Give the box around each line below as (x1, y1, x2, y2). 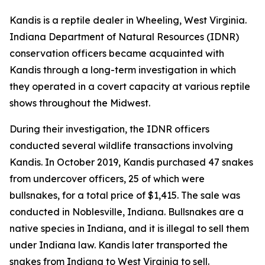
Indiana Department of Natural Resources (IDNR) (9, 31, 239, 43)
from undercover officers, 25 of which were (9, 173, 205, 185)
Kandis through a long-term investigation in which (9, 64, 236, 76)
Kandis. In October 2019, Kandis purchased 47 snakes (9, 156, 253, 168)
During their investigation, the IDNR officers (9, 123, 209, 135)
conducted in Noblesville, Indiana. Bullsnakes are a (9, 206, 244, 218)
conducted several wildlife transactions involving (9, 140, 233, 151)
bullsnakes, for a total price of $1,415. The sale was (9, 189, 240, 201)
